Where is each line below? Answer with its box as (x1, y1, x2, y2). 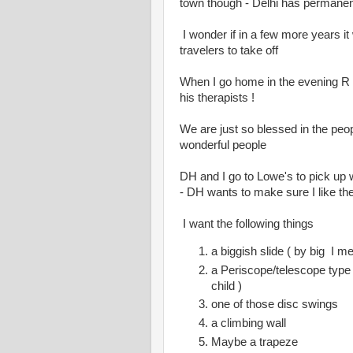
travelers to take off (180, 44, 278, 57)
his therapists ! (180, 91, 255, 104)
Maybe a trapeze (211, 335, 298, 348)
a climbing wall (211, 316, 286, 329)
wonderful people (180, 139, 266, 151)
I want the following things (180, 217, 314, 230)
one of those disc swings (211, 298, 338, 311)
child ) (211, 279, 242, 292)
